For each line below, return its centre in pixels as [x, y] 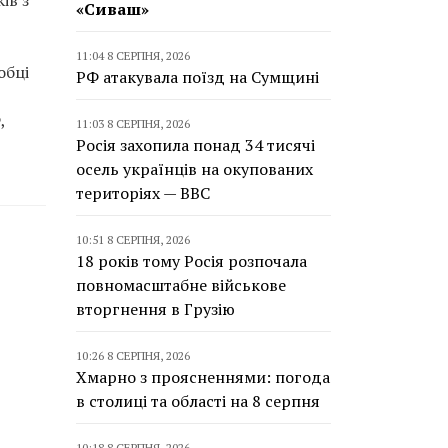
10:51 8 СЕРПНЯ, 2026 [133, 239]
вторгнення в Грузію [155, 309]
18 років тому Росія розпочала [191, 261]
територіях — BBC [143, 193]
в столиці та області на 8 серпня [198, 401]
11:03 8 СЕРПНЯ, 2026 [133, 123]
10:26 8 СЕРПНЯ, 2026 [133, 355]
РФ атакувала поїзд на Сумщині [197, 77]
